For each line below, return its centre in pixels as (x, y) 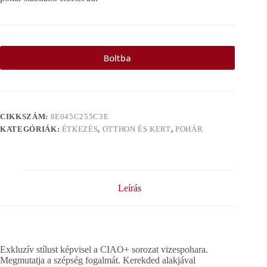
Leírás (129, 188)
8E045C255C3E (80, 116)
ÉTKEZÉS (80, 129)
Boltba (118, 58)
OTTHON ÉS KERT (136, 129)
